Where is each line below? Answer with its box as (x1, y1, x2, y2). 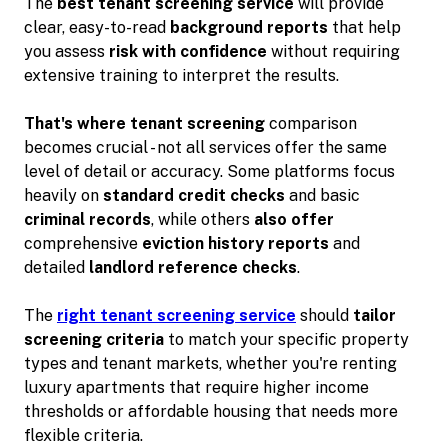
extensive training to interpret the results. (24, 65, 339, 85)
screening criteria (24, 329, 164, 349)
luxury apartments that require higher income (24, 377, 369, 397)
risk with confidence (109, 41, 267, 61)
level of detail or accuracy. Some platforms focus (24, 161, 395, 181)
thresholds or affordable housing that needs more (24, 401, 398, 421)
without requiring (267, 41, 400, 61)
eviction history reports (142, 233, 329, 253)
